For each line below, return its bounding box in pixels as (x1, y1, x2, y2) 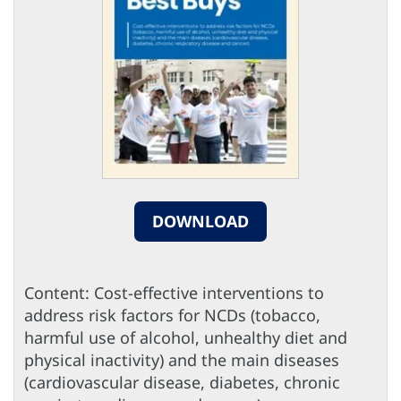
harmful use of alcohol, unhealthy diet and (24, 326, 347, 348)
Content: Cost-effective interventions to (24, 281, 324, 303)
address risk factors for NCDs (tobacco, (24, 303, 320, 326)
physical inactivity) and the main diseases (24, 348, 339, 371)
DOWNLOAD (152, 209, 249, 232)
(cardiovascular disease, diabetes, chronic (24, 371, 340, 393)
